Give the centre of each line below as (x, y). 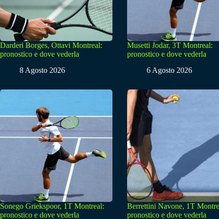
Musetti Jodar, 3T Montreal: (170, 45)
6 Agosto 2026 (169, 70)
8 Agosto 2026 (42, 70)
